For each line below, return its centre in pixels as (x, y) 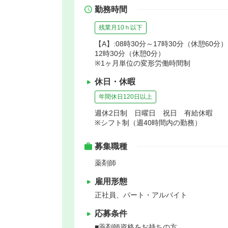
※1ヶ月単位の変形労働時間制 (142, 63)
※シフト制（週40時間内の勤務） (148, 122)
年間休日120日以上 (125, 96)
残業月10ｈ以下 (121, 27)
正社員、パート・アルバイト (141, 195)
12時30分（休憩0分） (130, 53)
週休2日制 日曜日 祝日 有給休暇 (154, 113)
